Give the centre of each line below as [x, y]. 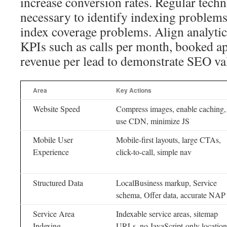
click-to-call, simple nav [154, 152]
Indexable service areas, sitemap [167, 214]
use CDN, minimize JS [153, 121]
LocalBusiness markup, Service [166, 183]
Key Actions [134, 90]
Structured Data [58, 183]
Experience [51, 152]
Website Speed [56, 109]
